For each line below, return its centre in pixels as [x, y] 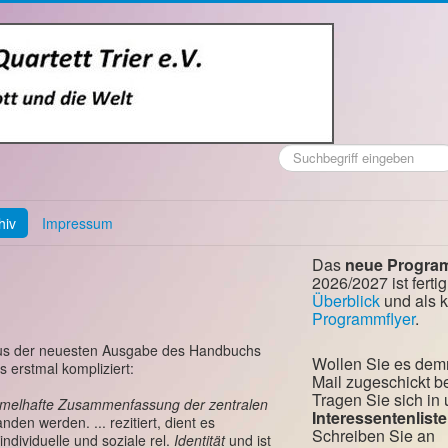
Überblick [346, 300]
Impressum [77, 223]
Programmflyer [363, 318]
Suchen [300, 152]
